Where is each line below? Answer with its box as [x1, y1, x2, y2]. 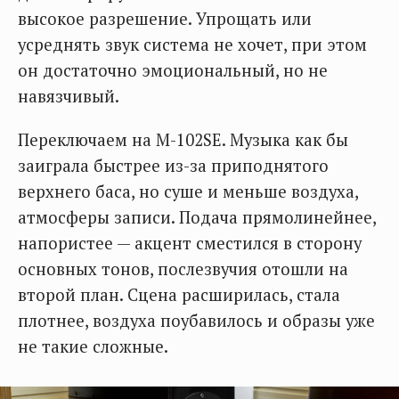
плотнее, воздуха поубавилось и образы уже [18, 310, 375, 332]
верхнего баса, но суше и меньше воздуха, [18, 181, 358, 203]
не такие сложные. [18, 336, 168, 358]
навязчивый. [18, 85, 119, 108]
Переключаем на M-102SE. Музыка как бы [18, 129, 348, 151]
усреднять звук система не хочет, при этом [18, 34, 367, 56]
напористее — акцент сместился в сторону [18, 232, 362, 255]
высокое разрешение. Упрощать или [18, 8, 312, 30]
